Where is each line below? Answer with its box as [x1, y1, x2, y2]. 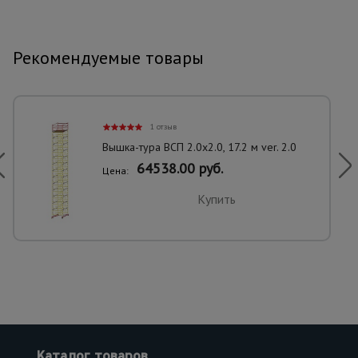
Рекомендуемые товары [13, 46, 204, 69]
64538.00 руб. [137, 158, 223, 177]
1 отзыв [150, 121, 177, 132]
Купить [197, 190, 236, 207]
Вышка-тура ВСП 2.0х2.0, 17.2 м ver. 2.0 [102, 139, 296, 154]
